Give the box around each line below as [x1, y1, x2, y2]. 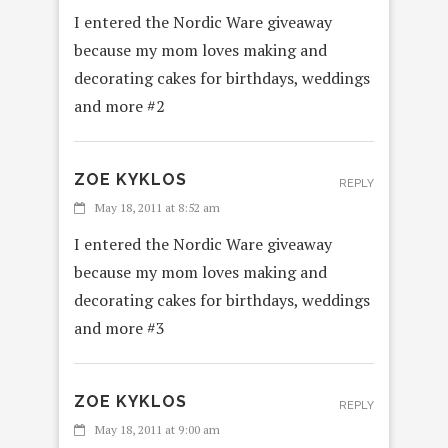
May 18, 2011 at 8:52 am [95, 200, 220, 216]
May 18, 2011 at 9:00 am [95, 422, 220, 438]
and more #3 [74, 317, 165, 340]
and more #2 [74, 95, 165, 118]
